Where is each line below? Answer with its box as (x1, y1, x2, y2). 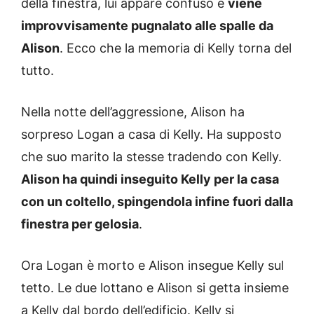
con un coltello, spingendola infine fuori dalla (21, 194, 293, 210)
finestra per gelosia (21, 217, 139, 232)
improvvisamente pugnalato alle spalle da (21, 18, 273, 34)
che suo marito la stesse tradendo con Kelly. (21, 149, 282, 165)
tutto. (21, 63, 54, 78)
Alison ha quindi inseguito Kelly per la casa (21, 172, 279, 187)
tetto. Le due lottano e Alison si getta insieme (21, 280, 289, 296)
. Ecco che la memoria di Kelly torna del (60, 41, 292, 56)
